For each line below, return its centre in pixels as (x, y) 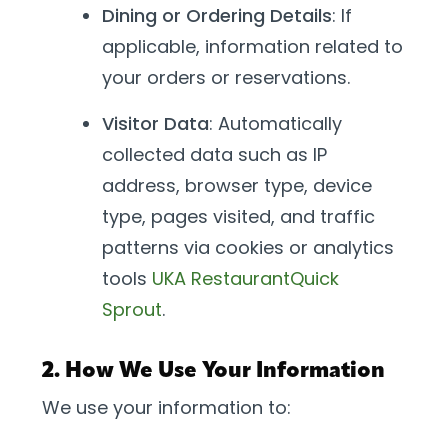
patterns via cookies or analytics (248, 247)
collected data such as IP (214, 154)
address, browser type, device (237, 185)
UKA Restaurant (221, 278)
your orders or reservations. (226, 77)
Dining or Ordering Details (217, 15)
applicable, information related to (252, 46)
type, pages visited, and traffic (238, 216)
